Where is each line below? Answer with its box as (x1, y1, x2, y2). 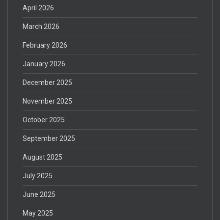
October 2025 (23, 115, 65, 124)
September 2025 (23, 134, 75, 142)
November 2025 (23, 97, 72, 105)
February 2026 (23, 41, 67, 49)
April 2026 (23, 3, 54, 12)
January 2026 (23, 59, 65, 68)
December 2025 (23, 78, 72, 86)
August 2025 (23, 153, 62, 161)
